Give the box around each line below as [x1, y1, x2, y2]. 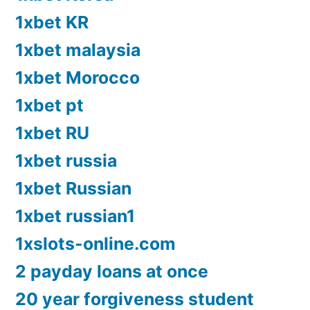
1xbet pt [15, 95, 84, 116]
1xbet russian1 [15, 206, 135, 227]
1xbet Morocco [15, 67, 140, 89]
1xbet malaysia [15, 39, 140, 61]
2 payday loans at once [15, 261, 208, 282]
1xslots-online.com [15, 233, 176, 255]
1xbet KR [15, 12, 89, 33]
